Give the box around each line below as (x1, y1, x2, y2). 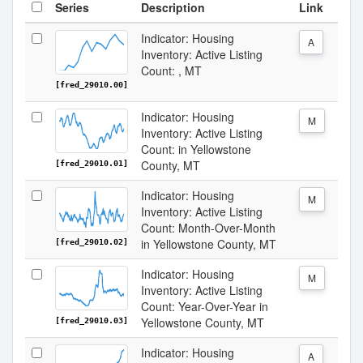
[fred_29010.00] (55, 80, 128, 89)
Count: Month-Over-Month (141, 220, 275, 236)
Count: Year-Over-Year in (141, 298, 268, 314)
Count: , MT (141, 62, 202, 79)
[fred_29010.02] (55, 237, 128, 246)
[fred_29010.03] (55, 316, 128, 325)
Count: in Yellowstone (141, 141, 251, 157)
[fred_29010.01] (55, 159, 128, 168)
